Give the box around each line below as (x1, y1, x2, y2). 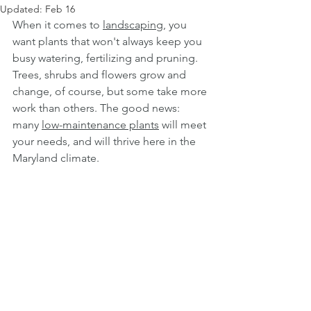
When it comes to (12, 18, 103, 31)
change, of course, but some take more (12, 85, 210, 98)
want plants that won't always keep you (12, 35, 205, 48)
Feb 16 (45, 3, 75, 15)
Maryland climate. (12, 151, 99, 165)
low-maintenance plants (42, 118, 159, 131)
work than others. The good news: (12, 101, 183, 115)
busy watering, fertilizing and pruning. (12, 51, 201, 65)
